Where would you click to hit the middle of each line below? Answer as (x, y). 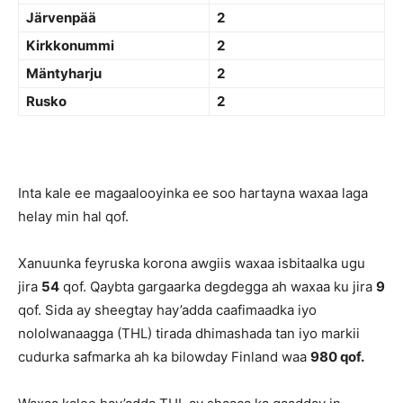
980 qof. (337, 357)
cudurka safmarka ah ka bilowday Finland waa (164, 357)
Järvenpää (61, 18)
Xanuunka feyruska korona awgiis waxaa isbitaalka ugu (192, 263)
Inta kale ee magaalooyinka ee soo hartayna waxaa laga (193, 193)
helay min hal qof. (73, 216)
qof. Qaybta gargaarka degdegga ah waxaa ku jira (218, 287)
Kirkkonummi (70, 45)
